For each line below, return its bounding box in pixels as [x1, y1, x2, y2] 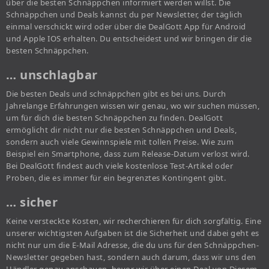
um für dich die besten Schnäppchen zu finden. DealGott [6, 112, 223, 124]
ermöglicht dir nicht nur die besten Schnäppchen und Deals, [6, 124, 237, 136]
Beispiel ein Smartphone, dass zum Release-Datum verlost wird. [6, 148, 250, 160]
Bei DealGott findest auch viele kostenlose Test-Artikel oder [6, 160, 233, 172]
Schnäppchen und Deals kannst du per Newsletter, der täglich [6, 9, 243, 20]
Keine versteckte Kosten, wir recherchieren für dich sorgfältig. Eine [6, 216, 261, 227]
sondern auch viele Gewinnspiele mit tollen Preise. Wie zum [6, 136, 234, 148]
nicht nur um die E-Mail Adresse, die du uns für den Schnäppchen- [6, 240, 259, 251]
